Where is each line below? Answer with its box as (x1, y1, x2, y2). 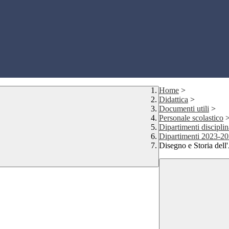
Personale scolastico (159, 113, 223, 123)
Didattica (159, 95, 188, 104)
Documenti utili (159, 104, 209, 113)
